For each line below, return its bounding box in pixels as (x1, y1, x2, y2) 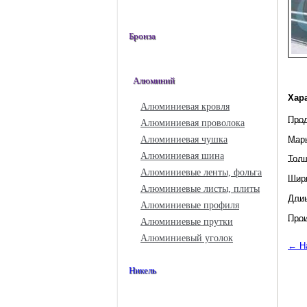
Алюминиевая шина (140, 151, 224, 161)
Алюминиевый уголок (140, 233, 233, 243)
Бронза (129, 32, 156, 41)
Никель (129, 266, 156, 275)
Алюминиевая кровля (140, 101, 230, 112)
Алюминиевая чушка (140, 134, 228, 145)
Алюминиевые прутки (140, 217, 233, 227)
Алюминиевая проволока (140, 118, 245, 128)
